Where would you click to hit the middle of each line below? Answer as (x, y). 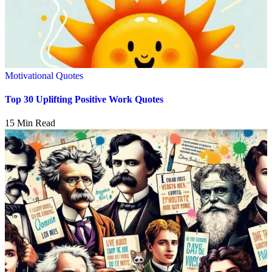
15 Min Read (30, 123)
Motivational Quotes (44, 75)
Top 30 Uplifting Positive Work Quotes (84, 99)
